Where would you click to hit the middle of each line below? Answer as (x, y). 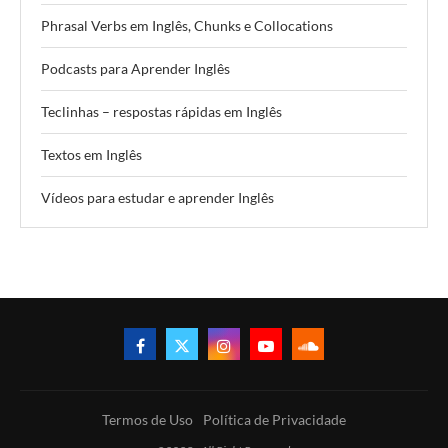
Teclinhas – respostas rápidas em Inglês (161, 111)
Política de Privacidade (274, 419)
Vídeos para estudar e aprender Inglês (157, 197)
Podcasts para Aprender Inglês (135, 68)
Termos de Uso (147, 419)
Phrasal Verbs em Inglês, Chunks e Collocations (187, 25)
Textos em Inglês (91, 154)
